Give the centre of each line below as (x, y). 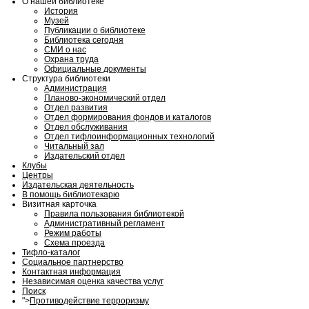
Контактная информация (71, 272)
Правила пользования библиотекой (114, 214)
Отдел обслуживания (86, 127)
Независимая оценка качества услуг (93, 281)
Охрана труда (71, 59)
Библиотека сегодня (84, 40)
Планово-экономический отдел (105, 98)
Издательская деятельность (78, 185)
